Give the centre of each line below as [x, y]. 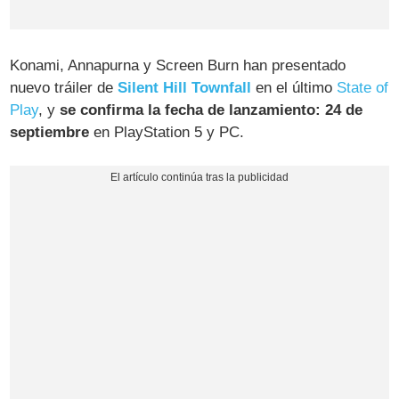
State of [363, 88]
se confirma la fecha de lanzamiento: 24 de [212, 110]
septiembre [50, 133]
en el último [294, 88]
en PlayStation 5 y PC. [167, 133]
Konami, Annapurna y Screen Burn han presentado [178, 66]
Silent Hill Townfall [185, 88]
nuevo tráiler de [64, 88]
